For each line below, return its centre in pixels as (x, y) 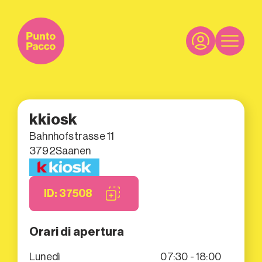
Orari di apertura (77, 232)
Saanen (73, 151)
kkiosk (54, 120)
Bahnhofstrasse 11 (72, 136)
